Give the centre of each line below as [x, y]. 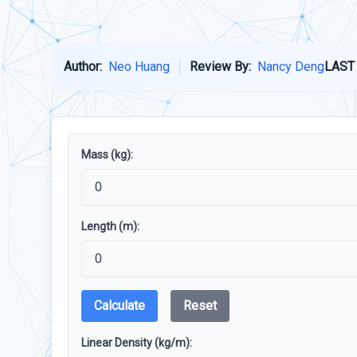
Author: [83, 67]
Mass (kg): [107, 155]
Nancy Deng [291, 67]
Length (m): [110, 226]
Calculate [120, 306]
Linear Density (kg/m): [137, 343]
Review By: [220, 67]
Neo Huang [139, 67]
